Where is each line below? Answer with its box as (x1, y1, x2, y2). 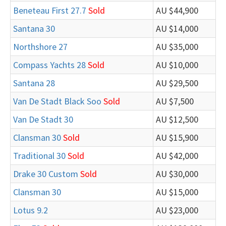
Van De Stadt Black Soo (13, 95, 101, 107)
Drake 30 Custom (13, 168, 78, 180)
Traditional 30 (13, 150, 66, 161)
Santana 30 (13, 23, 55, 34)
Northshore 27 (13, 41, 68, 52)
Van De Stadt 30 (13, 114, 73, 125)
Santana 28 (13, 77, 55, 89)
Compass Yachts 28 (13, 59, 86, 71)
